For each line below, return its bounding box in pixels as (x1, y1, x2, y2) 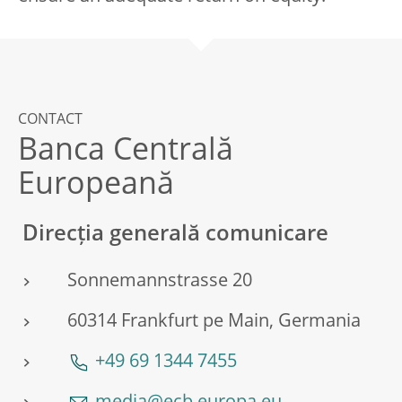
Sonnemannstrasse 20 (67, 273, 252, 291)
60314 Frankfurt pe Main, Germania (67, 313, 361, 331)
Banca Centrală (18, 136, 233, 167)
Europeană (18, 170, 174, 201)
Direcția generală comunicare (22, 224, 328, 246)
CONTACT (18, 113, 83, 127)
